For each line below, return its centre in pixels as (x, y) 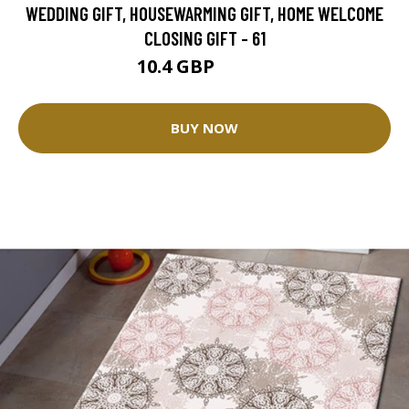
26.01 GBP (246, 68)
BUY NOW (204, 128)
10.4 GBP (178, 66)
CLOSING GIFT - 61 (204, 37)
